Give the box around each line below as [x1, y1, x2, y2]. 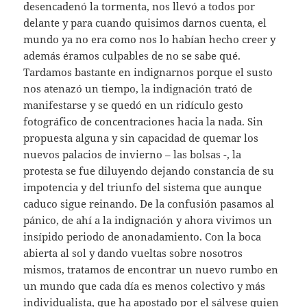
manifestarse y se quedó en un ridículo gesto [23, 98, 244, 112]
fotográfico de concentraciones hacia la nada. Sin [23, 114, 264, 129]
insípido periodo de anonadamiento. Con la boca [23, 230, 262, 244]
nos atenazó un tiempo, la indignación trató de [23, 82, 253, 96]
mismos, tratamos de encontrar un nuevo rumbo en [23, 262, 279, 277]
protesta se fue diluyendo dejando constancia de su [23, 164, 275, 178]
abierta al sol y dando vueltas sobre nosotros [23, 246, 243, 260]
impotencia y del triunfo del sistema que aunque [23, 180, 262, 195]
